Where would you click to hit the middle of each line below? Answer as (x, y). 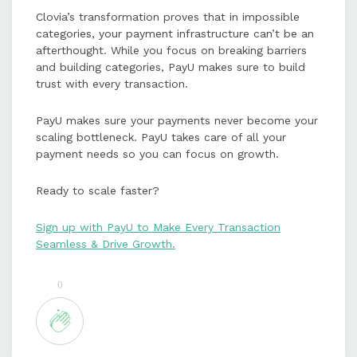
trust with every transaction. (114, 84)
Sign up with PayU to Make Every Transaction (158, 228)
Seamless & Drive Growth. (106, 244)
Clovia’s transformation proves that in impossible (168, 17)
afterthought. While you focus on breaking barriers (171, 51)
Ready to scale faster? (100, 191)
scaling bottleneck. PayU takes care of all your (161, 137)
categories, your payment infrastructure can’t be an (175, 34)
